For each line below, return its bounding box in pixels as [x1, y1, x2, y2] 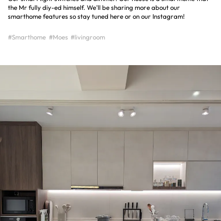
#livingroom [71, 33, 106, 41]
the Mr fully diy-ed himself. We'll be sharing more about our [8, 3, 180, 11]
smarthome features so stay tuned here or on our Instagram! [8, 12, 184, 20]
